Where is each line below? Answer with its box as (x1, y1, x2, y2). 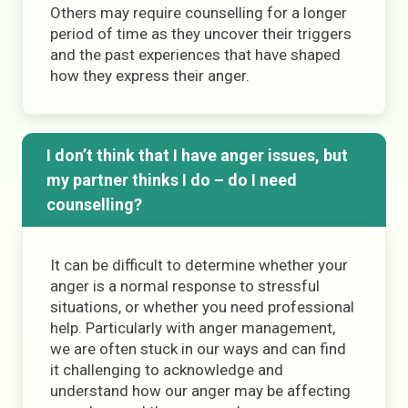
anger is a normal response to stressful (50, 277, 320, 295)
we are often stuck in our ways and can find (50, 340, 346, 358)
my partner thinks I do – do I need (46, 170, 297, 189)
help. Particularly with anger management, (50, 319, 335, 337)
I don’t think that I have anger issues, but (46, 146, 348, 165)
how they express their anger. (50, 66, 250, 85)
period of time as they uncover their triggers (50, 25, 352, 43)
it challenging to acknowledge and (50, 361, 283, 379)
